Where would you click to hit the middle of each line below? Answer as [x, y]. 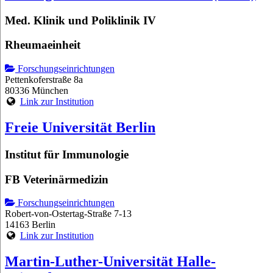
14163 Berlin [30, 225]
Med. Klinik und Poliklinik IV [80, 20]
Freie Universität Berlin [80, 127]
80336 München [37, 91]
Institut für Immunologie [67, 154]
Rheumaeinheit [43, 45]
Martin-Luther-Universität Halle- [110, 262]
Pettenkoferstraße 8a [44, 80]
